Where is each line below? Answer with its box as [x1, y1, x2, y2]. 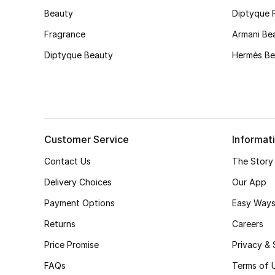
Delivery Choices [44, 177, 112, 187]
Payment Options [44, 198, 115, 208]
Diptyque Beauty [44, 50, 113, 60]
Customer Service [44, 133, 129, 145]
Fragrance [44, 29, 85, 39]
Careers [232, 219, 263, 229]
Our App [232, 177, 266, 187]
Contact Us [44, 156, 91, 166]
